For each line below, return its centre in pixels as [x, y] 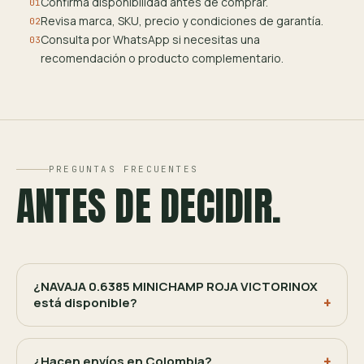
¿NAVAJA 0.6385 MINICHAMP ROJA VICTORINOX [175, 287]
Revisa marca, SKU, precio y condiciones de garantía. [182, 21]
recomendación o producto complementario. [162, 58]
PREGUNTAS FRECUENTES [123, 169]
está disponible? [85, 303]
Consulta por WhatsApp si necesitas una [150, 40]
